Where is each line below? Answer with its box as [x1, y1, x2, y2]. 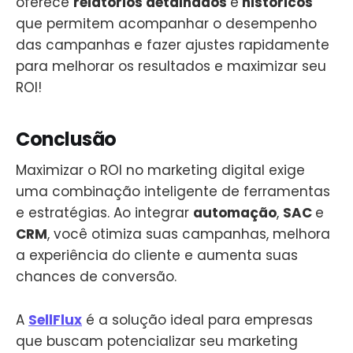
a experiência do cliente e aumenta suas [16, 246, 298, 266]
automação [193, 203, 277, 223]
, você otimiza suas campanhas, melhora [47, 225, 330, 244]
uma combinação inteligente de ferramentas [16, 182, 330, 202]
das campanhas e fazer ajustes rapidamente [16, 35, 329, 54]
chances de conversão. [16, 267, 176, 287]
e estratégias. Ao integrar [16, 203, 193, 223]
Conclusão [16, 125, 117, 152]
